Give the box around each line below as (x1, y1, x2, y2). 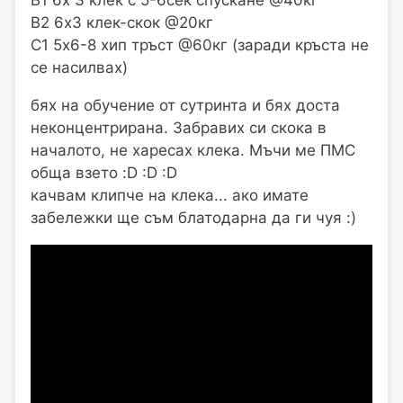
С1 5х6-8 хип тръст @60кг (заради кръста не (31, 36, 369, 55)
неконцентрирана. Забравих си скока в (31, 119, 327, 138)
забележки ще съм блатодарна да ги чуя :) (31, 209, 356, 228)
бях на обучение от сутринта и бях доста (31, 96, 340, 115)
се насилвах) (31, 58, 128, 77)
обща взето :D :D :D (31, 164, 177, 183)
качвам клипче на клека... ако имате (31, 186, 309, 205)
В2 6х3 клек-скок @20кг (31, 13, 213, 32)
